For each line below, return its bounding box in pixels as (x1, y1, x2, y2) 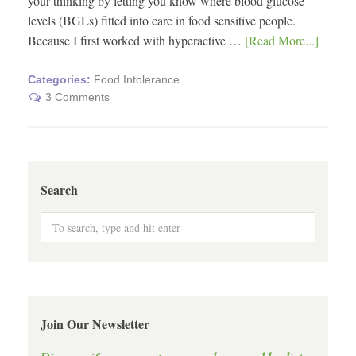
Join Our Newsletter (41, 314, 149, 333)
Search (41, 180, 78, 199)
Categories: (28, 73, 94, 87)
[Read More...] (245, 32, 319, 49)
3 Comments (45, 91, 110, 104)
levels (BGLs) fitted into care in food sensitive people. (28, 12, 296, 29)
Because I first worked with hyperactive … (28, 32, 245, 49)
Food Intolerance (94, 73, 180, 87)
